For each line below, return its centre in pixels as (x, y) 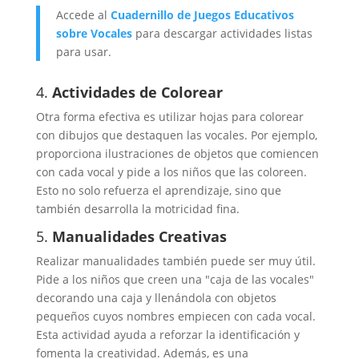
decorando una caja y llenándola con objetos (156, 298)
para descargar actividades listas (222, 34)
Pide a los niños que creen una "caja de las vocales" (175, 280)
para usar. (83, 52)
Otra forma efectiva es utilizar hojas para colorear (169, 117)
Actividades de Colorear (137, 93)
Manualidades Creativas (139, 237)
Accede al (83, 15)
